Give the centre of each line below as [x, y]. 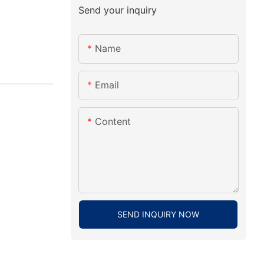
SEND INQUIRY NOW [159, 214]
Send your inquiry [117, 10]
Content [113, 122]
